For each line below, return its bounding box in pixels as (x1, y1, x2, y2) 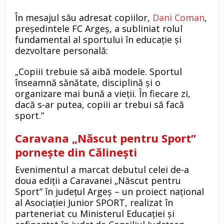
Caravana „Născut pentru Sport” (14, 130, 196, 145)
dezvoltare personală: (14, 44, 108, 56)
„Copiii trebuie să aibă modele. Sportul (14, 65, 182, 77)
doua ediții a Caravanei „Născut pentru (14, 174, 181, 186)
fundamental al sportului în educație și (14, 33, 181, 45)
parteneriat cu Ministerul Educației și (14, 207, 174, 219)
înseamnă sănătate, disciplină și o (14, 76, 160, 88)
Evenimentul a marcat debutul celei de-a (14, 163, 189, 175)
